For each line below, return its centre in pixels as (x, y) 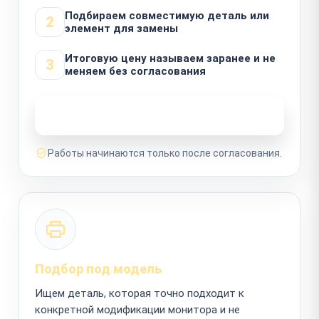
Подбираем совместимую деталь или (167, 15)
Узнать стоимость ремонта (152, 115)
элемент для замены (121, 28)
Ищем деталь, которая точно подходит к (140, 293)
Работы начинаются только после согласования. (165, 153)
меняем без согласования (135, 71)
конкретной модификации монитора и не (137, 309)
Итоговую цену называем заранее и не (170, 58)
